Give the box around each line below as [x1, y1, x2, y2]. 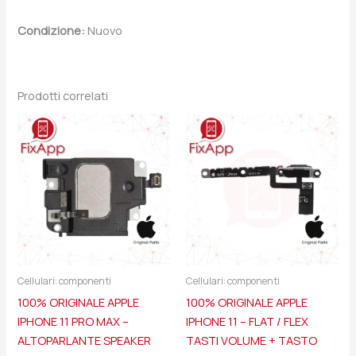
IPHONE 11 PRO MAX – [17, 313, 130, 329]
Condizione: [17, 22, 86, 39]
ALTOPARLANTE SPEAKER [17, 332, 152, 348]
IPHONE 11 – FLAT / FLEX [186, 313, 308, 329]
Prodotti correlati [17, 87, 109, 104]
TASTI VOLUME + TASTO [186, 332, 317, 348]
